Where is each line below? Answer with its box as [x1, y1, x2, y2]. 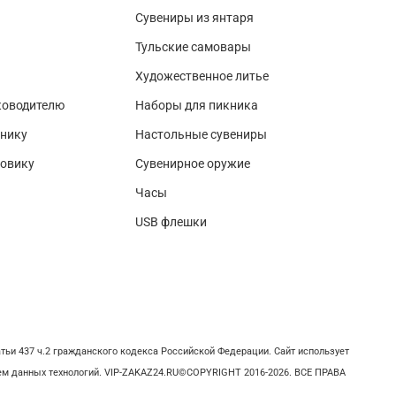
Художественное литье [135, 69, 269, 85]
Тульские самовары [135, 40, 251, 56]
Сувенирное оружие [135, 156, 250, 172]
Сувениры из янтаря [135, 11, 254, 27]
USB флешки [135, 215, 207, 231]
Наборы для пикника [135, 98, 258, 114]
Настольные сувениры [135, 127, 267, 143]
